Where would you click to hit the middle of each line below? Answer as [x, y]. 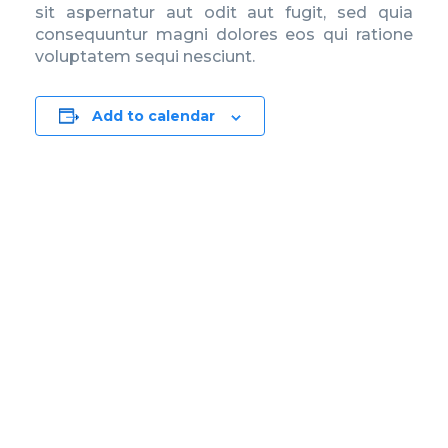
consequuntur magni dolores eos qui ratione [224, 35]
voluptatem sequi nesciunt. [145, 57]
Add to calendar [153, 116]
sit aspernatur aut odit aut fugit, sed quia [224, 13]
